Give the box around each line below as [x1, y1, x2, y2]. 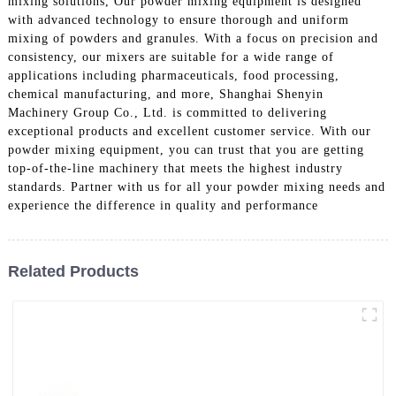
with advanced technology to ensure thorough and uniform [7, 12, 349, 27]
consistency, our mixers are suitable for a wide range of [7, 49, 334, 64]
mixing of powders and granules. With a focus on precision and [7, 31, 378, 45]
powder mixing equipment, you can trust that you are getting [7, 142, 364, 156]
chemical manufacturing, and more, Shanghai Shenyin [7, 87, 324, 101]
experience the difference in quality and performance [7, 198, 318, 212]
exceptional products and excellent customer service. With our [7, 124, 371, 138]
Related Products [7, 262, 139, 280]
